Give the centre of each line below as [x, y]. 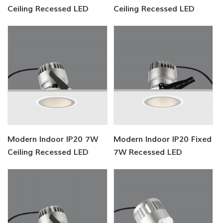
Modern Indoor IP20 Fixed [163, 140]
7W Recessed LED [148, 153]
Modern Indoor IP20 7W [53, 140]
